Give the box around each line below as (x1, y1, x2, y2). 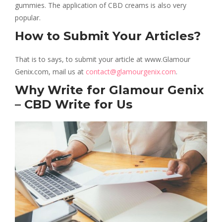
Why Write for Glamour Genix (15, 83, 204, 98)
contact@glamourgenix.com (86, 67, 176, 77)
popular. (15, 13, 41, 23)
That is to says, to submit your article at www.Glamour (15, 55, 190, 64)
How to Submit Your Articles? (15, 29, 201, 44)
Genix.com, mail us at (15, 67, 86, 77)
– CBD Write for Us (15, 97, 132, 112)
